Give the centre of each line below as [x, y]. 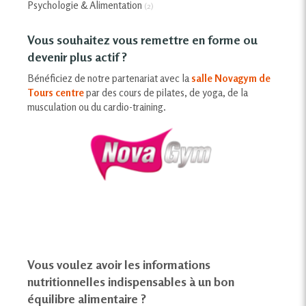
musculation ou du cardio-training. [97, 107]
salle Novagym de [231, 78]
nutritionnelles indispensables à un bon [131, 282]
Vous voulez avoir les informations [119, 265]
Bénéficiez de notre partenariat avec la [109, 78]
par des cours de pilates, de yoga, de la [166, 92]
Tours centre [56, 92]
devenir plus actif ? [77, 56]
